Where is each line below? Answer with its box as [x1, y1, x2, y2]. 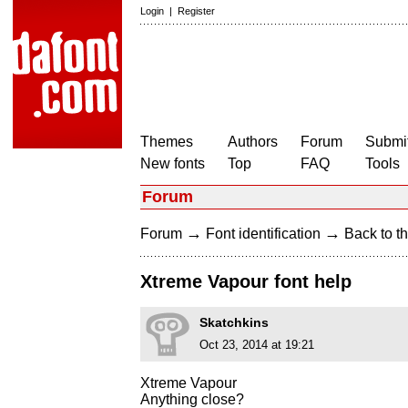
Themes [140, 134, 193, 149]
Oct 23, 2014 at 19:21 [199, 338, 314, 352]
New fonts [140, 156, 205, 171]
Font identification [206, 226, 321, 241]
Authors [228, 134, 278, 149]
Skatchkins [199, 315, 269, 331]
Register [178, 5, 215, 16]
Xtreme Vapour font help [140, 271, 352, 292]
